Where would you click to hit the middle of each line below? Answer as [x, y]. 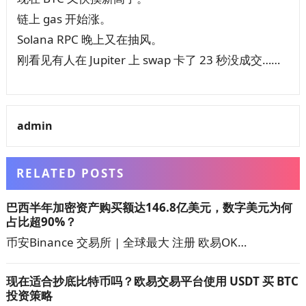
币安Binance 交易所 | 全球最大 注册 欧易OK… [126, 242]
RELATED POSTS [70, 173]
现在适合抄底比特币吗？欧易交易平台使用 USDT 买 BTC [152, 281]
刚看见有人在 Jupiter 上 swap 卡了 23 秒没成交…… [148, 59]
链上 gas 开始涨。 [64, 18]
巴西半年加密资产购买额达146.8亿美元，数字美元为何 [149, 207]
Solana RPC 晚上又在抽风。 [89, 39]
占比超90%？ [41, 221]
